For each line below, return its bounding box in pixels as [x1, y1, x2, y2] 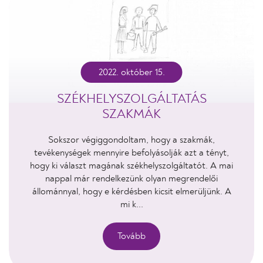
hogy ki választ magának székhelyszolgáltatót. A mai [30, 161, 233, 170]
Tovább [117, 231, 146, 241]
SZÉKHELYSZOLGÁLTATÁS [56, 92, 207, 105]
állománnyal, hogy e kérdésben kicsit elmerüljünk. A [32, 187, 231, 196]
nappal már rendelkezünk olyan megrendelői [45, 174, 218, 183]
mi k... [120, 200, 143, 209]
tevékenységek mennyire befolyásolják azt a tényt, [34, 148, 229, 157]
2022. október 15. [98, 68, 165, 77]
